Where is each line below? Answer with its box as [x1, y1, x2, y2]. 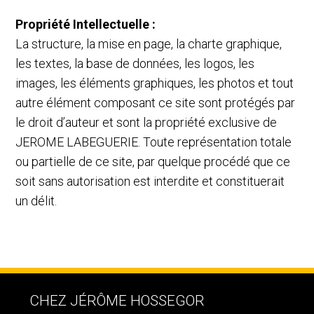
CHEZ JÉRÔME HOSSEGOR [29, 292, 205, 310]
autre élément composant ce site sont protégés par [15, 95, 296, 110]
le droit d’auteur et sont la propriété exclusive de [15, 114, 278, 130]
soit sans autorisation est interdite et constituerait [15, 173, 285, 189]
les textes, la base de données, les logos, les [15, 55, 255, 71]
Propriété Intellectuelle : [15, 16, 156, 32]
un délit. [15, 193, 57, 208]
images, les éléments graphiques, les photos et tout [15, 75, 294, 90]
